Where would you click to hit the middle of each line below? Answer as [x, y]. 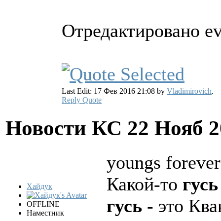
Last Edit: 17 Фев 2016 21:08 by [114, 91]
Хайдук [39, 186]
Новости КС [66, 128]
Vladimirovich [189, 91]
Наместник [45, 213]
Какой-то [145, 184]
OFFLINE [43, 204]
